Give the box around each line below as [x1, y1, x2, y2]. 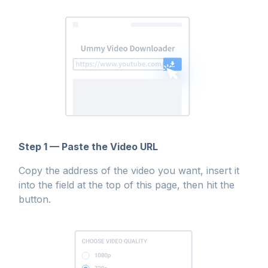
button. [19, 193, 51, 205]
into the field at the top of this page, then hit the [19, 179, 234, 191]
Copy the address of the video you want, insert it [19, 165, 239, 176]
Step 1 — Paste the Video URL [19, 141, 158, 153]
